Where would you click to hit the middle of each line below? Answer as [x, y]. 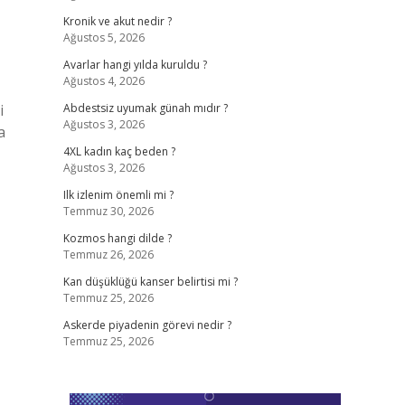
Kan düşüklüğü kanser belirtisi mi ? [150, 282]
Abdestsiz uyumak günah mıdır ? [145, 108]
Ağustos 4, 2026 [104, 81]
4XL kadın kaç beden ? [119, 151]
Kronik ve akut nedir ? [117, 21]
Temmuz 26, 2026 [108, 254]
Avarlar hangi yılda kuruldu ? [135, 65]
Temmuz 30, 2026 [108, 211]
